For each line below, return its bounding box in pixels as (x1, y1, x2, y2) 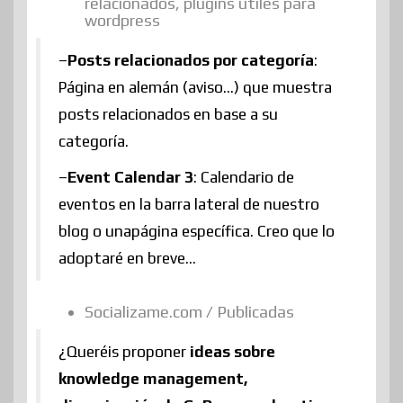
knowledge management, (58, 369, 247, 388)
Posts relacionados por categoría (67, 50, 314, 69)
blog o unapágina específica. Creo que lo (58, 221, 335, 240)
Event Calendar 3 (67, 167, 193, 186)
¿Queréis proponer (58, 342, 190, 361)
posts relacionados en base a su (58, 104, 278, 123)
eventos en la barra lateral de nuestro (58, 194, 319, 213)
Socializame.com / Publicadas (85, 301, 294, 321)
